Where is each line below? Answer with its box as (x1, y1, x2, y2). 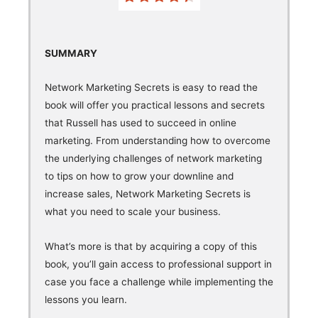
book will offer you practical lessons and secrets (45, 99, 265, 111)
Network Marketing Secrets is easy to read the (45, 82, 258, 94)
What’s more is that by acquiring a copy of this (45, 241, 257, 253)
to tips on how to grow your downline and (45, 170, 234, 182)
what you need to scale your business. (45, 206, 221, 218)
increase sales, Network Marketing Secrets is (45, 188, 251, 200)
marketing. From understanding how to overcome (45, 135, 270, 147)
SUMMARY (45, 47, 97, 59)
